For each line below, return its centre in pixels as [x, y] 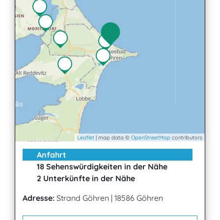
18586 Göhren [139, 198]
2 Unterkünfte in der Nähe [85, 178]
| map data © [113, 137]
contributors [186, 137]
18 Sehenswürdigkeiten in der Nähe [101, 166]
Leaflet [86, 137]
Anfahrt [51, 155]
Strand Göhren [83, 198]
